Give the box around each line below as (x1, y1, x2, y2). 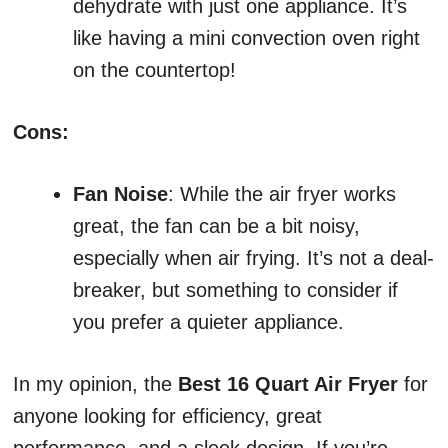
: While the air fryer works (168, 183, 396, 206)
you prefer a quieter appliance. (73, 311, 344, 334)
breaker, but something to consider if (73, 279, 398, 302)
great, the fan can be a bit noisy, (73, 215, 360, 238)
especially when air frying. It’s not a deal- (73, 247, 434, 270)
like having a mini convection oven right (73, 27, 420, 50)
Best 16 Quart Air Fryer (178, 373, 398, 396)
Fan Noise (73, 183, 168, 206)
